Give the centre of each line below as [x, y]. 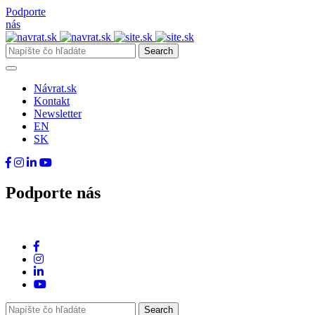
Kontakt [52, 101]
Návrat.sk [55, 88]
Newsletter [58, 114]
